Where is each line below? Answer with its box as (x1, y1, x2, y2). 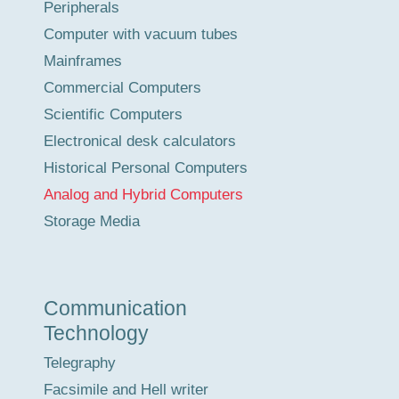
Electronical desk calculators (44, 133, 236, 151)
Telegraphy (44, 354, 116, 372)
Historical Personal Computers (44, 159, 248, 177)
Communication (44, 297, 187, 321)
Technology (44, 322, 149, 346)
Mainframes (44, 53, 122, 70)
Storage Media (44, 213, 140, 231)
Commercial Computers (44, 79, 201, 97)
